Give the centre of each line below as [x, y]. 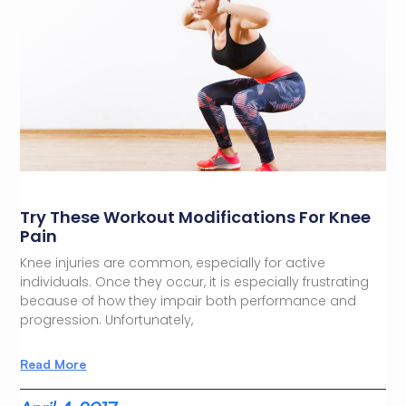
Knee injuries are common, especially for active [173, 262]
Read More [53, 363]
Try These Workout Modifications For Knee [196, 217]
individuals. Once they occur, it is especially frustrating [195, 281]
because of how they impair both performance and [188, 300]
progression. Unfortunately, [107, 319]
